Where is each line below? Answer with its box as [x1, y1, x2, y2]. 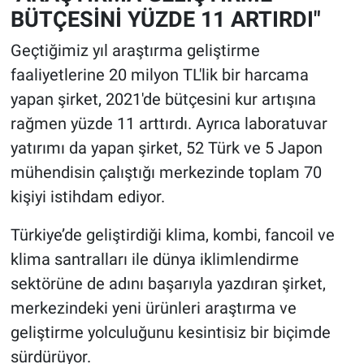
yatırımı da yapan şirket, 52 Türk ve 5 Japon [10, 138, 323, 158]
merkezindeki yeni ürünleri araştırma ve [10, 298, 297, 318]
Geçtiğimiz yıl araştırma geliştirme [10, 41, 260, 61]
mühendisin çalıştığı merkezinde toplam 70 [10, 162, 322, 183]
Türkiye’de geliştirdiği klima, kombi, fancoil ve [10, 225, 335, 245]
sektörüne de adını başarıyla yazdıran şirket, [10, 274, 326, 294]
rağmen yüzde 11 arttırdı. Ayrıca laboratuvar [10, 114, 327, 134]
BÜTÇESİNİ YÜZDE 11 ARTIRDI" [10, 6, 321, 32]
